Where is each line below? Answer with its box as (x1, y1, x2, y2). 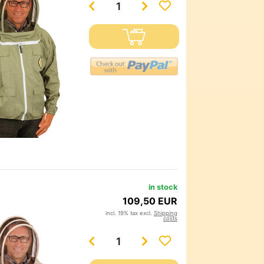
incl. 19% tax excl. (105, 210, 154, 217)
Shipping (154, 210, 177, 217)
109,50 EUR (123, 195, 177, 207)
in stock (148, 183, 177, 192)
